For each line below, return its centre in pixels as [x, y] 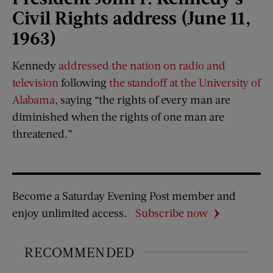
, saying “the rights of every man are [143, 100]
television [35, 83]
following [84, 83]
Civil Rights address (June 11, [131, 17]
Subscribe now [172, 213]
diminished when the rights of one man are [118, 117]
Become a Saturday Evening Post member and [124, 196]
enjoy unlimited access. [69, 213]
